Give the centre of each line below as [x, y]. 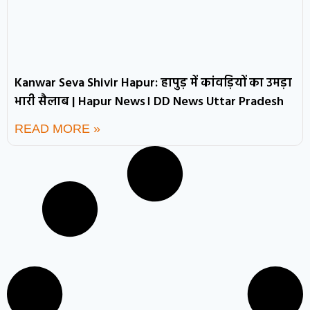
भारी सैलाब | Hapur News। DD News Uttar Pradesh [149, 102]
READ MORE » [57, 129]
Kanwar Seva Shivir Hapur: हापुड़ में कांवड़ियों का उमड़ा [153, 84]
